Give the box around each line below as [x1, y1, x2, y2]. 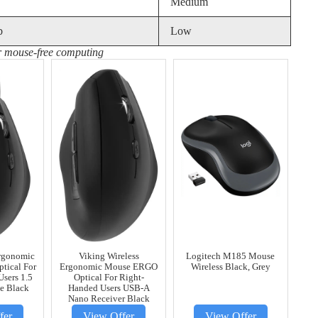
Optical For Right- [73, 273, 144, 283]
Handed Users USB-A [67, 283, 150, 294]
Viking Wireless [78, 251, 139, 262]
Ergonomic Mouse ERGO [60, 262, 158, 273]
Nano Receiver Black [67, 294, 150, 305]
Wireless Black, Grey [190, 262, 270, 273]
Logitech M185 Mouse [186, 251, 275, 262]
